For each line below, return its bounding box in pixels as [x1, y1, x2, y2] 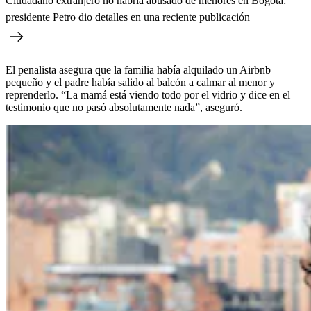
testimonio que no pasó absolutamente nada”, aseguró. [6, 101, 242, 113]
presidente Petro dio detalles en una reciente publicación [6, 10, 250, 23]
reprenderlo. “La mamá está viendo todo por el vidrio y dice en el [6, 88, 290, 101]
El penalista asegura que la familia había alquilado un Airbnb [6, 63, 271, 76]
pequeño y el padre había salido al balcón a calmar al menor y [6, 76, 275, 88]
